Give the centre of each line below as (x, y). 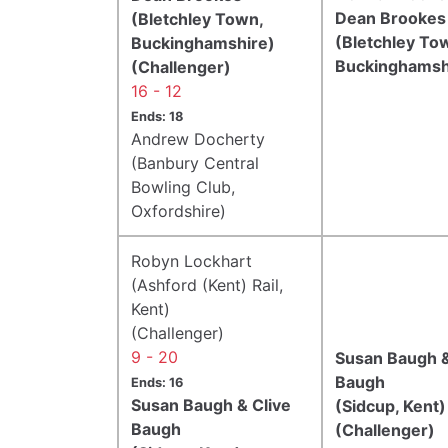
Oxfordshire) (178, 210)
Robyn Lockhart (191, 260)
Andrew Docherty (198, 138)
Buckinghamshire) (203, 42)
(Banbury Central (195, 162)
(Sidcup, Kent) (390, 405)
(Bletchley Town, (197, 18)
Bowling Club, (183, 186)
